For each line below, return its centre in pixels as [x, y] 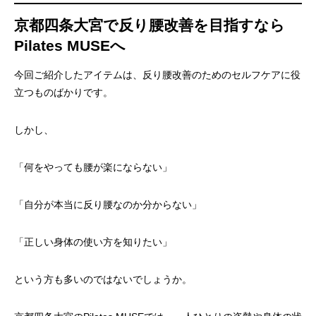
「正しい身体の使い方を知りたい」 [93, 242]
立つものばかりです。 [63, 92]
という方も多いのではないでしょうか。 [103, 279]
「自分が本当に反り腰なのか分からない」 [108, 205]
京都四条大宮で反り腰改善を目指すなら [150, 25]
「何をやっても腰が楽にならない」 [93, 167]
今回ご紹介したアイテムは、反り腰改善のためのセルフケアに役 [157, 75]
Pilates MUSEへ [70, 45]
